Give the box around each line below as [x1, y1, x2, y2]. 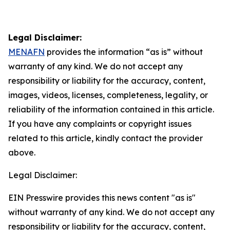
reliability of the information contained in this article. [8, 104, 214, 114]
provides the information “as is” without [45, 47, 203, 57]
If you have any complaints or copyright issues [8, 119, 191, 129]
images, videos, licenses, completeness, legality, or [8, 90, 208, 100]
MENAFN [8, 47, 45, 57]
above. [8, 147, 35, 158]
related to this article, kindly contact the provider [8, 133, 203, 143]
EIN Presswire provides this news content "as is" [8, 193, 196, 203]
